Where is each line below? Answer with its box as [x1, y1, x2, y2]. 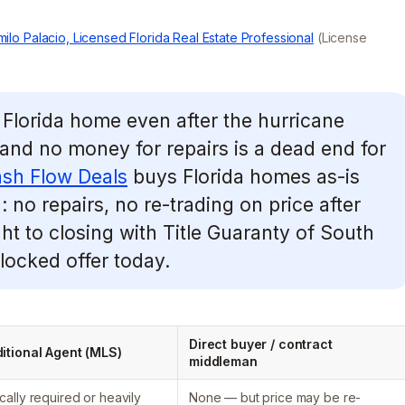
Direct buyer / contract [189, 336, 333, 352]
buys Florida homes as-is [127, 165, 360, 188]
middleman [189, 353, 258, 369]
